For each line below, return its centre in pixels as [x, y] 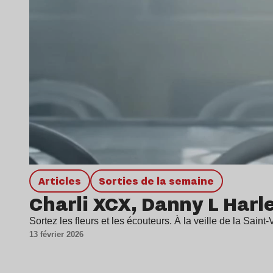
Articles [63, 181]
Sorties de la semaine [160, 181]
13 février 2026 [56, 235]
